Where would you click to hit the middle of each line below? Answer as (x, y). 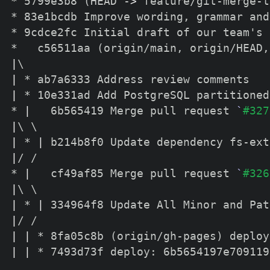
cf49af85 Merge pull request (133, 173)
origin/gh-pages (166, 236)
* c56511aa (54, 48)
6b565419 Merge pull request (133, 111)
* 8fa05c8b (70, 236)
